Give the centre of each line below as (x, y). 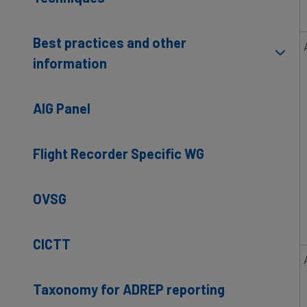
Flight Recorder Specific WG (119, 153)
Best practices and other (110, 42)
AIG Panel (62, 108)
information (70, 63)
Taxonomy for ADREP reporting (129, 289)
